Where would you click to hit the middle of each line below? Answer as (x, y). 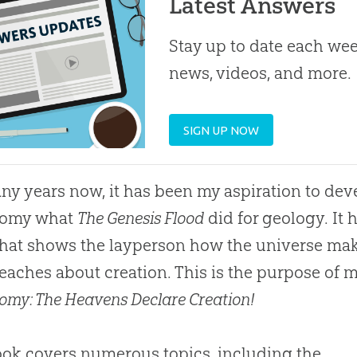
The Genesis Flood (141, 218)
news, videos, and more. (261, 73)
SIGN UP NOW (222, 130)
